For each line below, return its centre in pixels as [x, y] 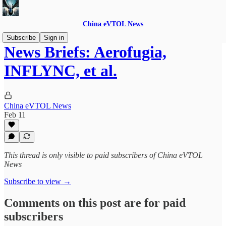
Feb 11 [15, 115]
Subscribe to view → [38, 181]
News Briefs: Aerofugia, [85, 52]
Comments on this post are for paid [95, 203]
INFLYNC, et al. [61, 71]
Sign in [54, 38]
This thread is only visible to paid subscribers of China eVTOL [103, 155]
